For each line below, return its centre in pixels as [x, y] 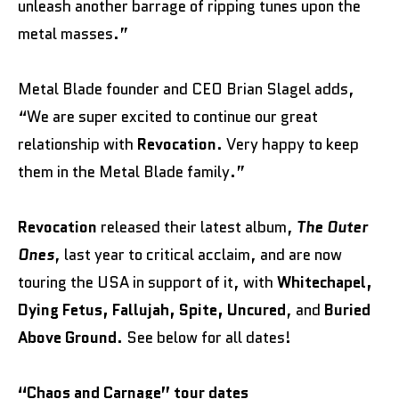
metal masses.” [75, 34]
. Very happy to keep [288, 144]
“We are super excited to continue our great [168, 117]
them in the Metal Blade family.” [133, 172]
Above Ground [67, 338]
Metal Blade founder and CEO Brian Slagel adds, [186, 89]
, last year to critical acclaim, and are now [198, 255]
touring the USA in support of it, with [147, 282]
